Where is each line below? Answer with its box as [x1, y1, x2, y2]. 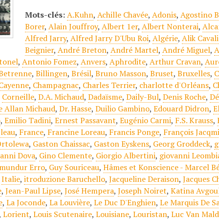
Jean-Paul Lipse [5, 185, 61, 196]
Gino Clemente [39, 150, 92, 161]
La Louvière [49, 197, 90, 208]
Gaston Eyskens [94, 138, 150, 149]
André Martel [110, 44, 159, 55]
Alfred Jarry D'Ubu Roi [70, 33, 149, 44]
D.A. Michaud [38, 91, 85, 102]
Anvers [81, 56, 106, 67]
